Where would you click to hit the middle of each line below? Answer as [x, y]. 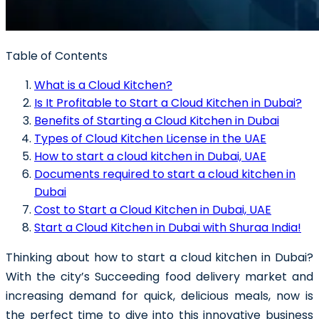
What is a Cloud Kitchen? [103, 85]
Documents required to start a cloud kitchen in [165, 174]
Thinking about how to [72, 258]
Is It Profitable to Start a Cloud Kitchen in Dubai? [168, 103]
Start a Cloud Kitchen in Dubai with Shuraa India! [168, 228]
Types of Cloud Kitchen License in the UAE [150, 139]
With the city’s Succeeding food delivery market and [159, 277]
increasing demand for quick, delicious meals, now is [159, 296]
